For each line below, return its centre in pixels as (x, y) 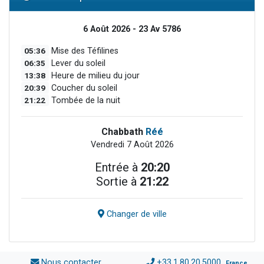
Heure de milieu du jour (94, 75)
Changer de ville (135, 214)
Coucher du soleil (83, 88)
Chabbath (123, 131)
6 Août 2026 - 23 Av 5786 (132, 29)
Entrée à (118, 167)
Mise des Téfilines (83, 51)
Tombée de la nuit (84, 100)
